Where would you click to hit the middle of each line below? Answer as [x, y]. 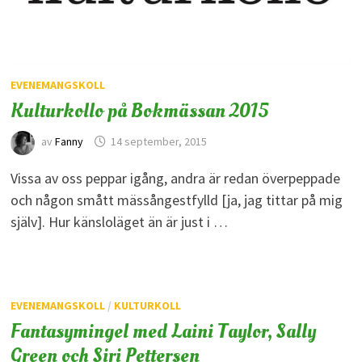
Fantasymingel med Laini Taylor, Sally [163, 331]
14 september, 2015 [158, 142]
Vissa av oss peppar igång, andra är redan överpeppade [175, 178]
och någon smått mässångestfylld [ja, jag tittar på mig [176, 200]
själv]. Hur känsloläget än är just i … [119, 221]
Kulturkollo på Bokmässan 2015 [139, 110]
